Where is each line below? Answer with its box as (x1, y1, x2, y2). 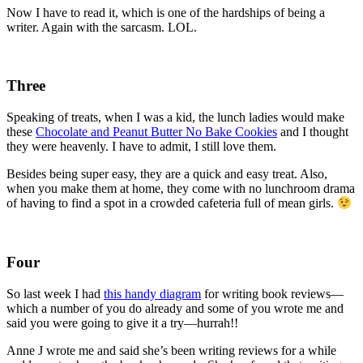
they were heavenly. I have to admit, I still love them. (6, 139, 276, 154)
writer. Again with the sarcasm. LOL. (6, 19, 197, 34)
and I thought (277, 125, 348, 139)
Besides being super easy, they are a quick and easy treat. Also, (6, 167, 327, 181)
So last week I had (6, 286, 104, 301)
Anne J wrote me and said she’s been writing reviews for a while (6, 343, 336, 357)
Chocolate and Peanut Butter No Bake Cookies (36, 125, 277, 139)
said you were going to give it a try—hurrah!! (6, 315, 238, 330)
